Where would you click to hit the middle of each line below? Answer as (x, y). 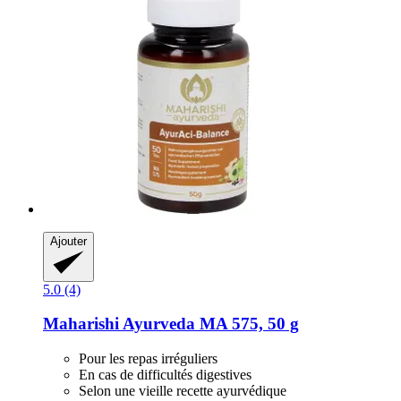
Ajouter (68, 241)
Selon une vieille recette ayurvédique (183, 391)
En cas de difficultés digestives (165, 375)
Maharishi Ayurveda (119, 324)
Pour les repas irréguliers (148, 358)
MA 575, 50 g (247, 324)
